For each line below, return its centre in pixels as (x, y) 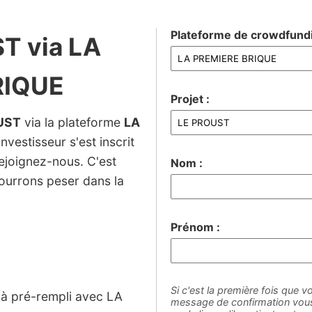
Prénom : (195, 227)
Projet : (190, 99)
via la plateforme (72, 122)
